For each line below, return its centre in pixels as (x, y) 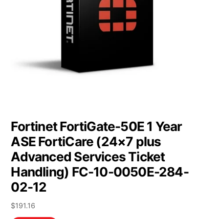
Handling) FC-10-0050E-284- (100, 172)
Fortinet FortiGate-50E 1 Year (97, 126)
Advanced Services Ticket (88, 156)
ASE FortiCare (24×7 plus (86, 141)
